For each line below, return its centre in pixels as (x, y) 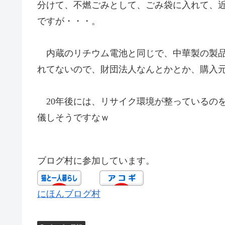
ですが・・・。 (69, 21)
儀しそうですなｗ (73, 118)
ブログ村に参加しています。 (96, 161)
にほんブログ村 (69, 194)
